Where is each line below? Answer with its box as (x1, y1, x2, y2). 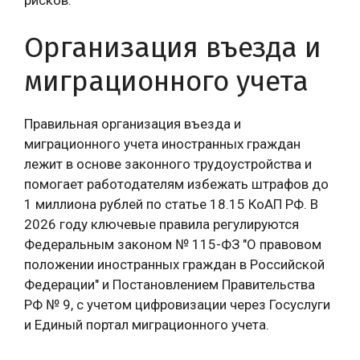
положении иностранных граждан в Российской (24, 256, 325, 272)
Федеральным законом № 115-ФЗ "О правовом (24, 236, 321, 252)
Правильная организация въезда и (24, 116, 241, 132)
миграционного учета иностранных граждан (24, 136, 301, 152)
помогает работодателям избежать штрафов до (24, 176, 329, 192)
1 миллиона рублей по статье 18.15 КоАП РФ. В (24, 196, 318, 212)
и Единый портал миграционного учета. (24, 317, 269, 333)
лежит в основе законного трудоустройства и (24, 156, 312, 172)
